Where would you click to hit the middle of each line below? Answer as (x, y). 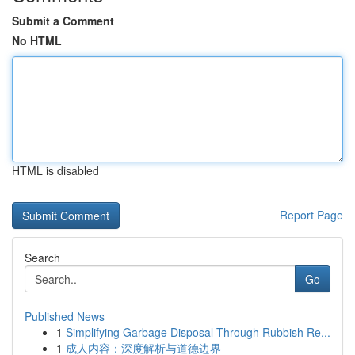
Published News (65, 316)
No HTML (37, 40)
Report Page (311, 215)
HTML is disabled (55, 170)
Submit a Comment (63, 21)
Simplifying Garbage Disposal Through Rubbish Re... (198, 332)
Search (42, 258)
